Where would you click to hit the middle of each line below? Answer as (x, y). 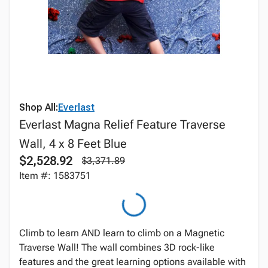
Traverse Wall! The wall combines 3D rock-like (117, 247)
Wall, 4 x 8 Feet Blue (73, 144)
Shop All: (39, 107)
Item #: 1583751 (55, 176)
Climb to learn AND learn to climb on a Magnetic (122, 233)
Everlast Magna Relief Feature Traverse (122, 124)
